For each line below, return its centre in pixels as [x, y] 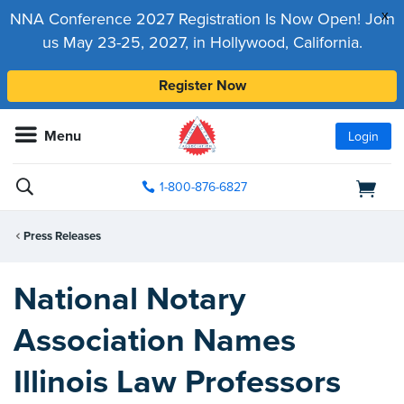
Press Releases [62, 237]
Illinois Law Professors [177, 381]
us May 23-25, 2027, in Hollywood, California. [202, 42]
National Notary [129, 298]
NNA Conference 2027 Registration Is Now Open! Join [202, 19]
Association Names [155, 340]
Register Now [202, 86]
